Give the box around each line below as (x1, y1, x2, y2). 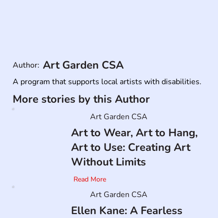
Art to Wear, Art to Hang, (71, 126, 198, 141)
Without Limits (71, 155, 146, 170)
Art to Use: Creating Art (71, 140, 190, 155)
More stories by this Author (13, 91, 150, 107)
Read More (73, 174, 107, 184)
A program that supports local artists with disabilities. (13, 76, 202, 87)
